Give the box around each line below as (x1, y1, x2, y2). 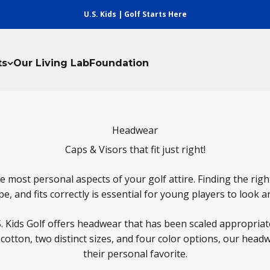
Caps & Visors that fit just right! (64, 142, 206, 156)
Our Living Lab (13, 57, 89, 69)
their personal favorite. (83, 246, 187, 260)
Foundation (89, 57, 149, 69)
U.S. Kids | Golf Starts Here (83, 9, 187, 19)
